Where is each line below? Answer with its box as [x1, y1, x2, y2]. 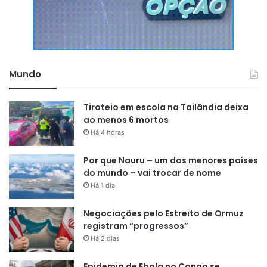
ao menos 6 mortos [83, 113, 169, 126]
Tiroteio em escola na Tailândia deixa [83, 101, 249, 113]
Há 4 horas [91, 128, 125, 136]
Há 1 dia [91, 181, 115, 190]
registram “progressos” [83, 219, 188, 232]
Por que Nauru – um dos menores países [83, 154, 258, 166]
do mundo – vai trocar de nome [83, 166, 221, 179]
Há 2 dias [91, 234, 120, 243]
